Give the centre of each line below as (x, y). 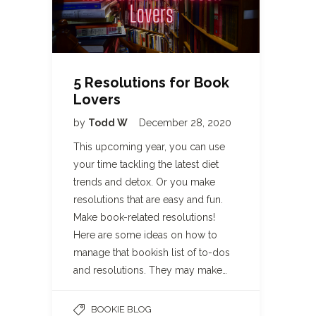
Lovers (97, 100)
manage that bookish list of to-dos (152, 253)
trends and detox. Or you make (144, 182)
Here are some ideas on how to (145, 235)
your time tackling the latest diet (146, 165)
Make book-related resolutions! (144, 218)
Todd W (109, 123)
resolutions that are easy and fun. (148, 200)
